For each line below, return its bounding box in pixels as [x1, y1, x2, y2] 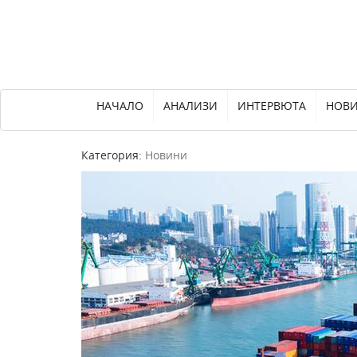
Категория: [81, 147, 145, 163]
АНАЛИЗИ [163, 98, 218, 113]
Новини [145, 147, 187, 163]
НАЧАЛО [96, 98, 143, 113]
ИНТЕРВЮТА [237, 98, 306, 113]
